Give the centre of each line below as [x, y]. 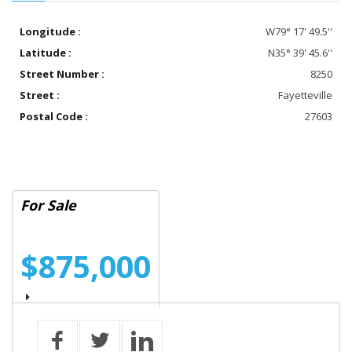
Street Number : [62, 73]
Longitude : [50, 31]
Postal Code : [54, 116]
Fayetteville [305, 95]
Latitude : [46, 52]
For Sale [48, 205]
